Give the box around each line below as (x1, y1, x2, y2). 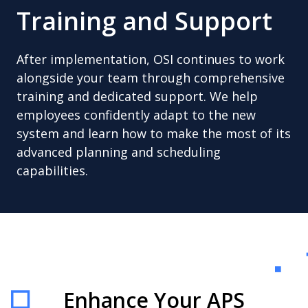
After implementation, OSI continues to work (16, 51, 285, 67)
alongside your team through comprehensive (16, 69, 285, 86)
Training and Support (16, 4, 272, 38)
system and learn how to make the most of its (16, 125, 291, 142)
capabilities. (16, 162, 88, 179)
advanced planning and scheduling (16, 144, 221, 160)
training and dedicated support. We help (16, 88, 258, 104)
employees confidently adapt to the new (16, 107, 256, 123)
